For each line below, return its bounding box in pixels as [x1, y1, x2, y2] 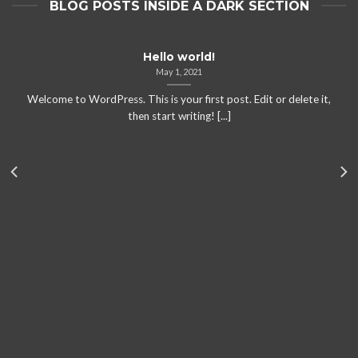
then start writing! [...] [127, 109, 231, 122]
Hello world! [143, 50, 215, 63]
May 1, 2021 [156, 66, 202, 78]
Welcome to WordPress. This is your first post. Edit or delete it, [27, 92, 331, 105]
